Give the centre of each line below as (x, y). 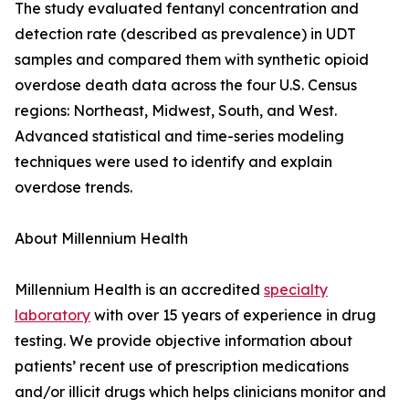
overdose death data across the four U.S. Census (186, 85)
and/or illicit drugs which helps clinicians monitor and (200, 392)
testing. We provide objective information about (184, 341)
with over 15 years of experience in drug (233, 315)
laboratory (52, 315)
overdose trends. (73, 187)
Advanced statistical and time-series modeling (179, 136)
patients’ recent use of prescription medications (182, 366)
